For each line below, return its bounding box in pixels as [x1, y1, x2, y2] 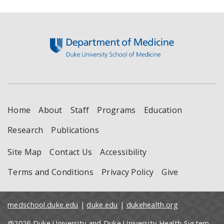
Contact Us [49, 146, 92, 157]
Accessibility [100, 146, 147, 157]
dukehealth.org [126, 199, 178, 209]
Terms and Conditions [7, 166, 93, 177]
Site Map [7, 146, 42, 157]
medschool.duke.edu [7, 199, 78, 209]
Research [7, 124, 43, 135]
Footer [13, 21, 23, 39]
